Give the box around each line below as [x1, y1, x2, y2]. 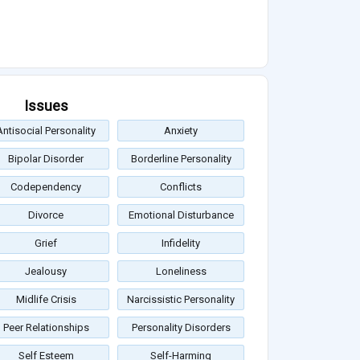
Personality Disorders [131, 321, 231, 334]
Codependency [10, 181, 81, 194]
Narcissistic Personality [127, 293, 235, 306]
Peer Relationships [2, 321, 89, 334]
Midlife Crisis [15, 293, 76, 306]
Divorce [28, 209, 63, 222]
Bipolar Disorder [8, 153, 84, 166]
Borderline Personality [130, 153, 231, 166]
